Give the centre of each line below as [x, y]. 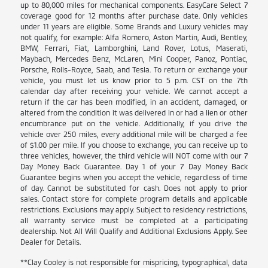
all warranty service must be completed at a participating [134, 220]
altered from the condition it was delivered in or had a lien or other [134, 112]
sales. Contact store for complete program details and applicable [134, 198]
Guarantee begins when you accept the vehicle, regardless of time [134, 177]
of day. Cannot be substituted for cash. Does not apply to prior [134, 188]
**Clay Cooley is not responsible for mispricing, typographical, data [134, 262]
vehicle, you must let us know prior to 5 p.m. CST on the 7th [134, 80]
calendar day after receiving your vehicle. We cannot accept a [134, 91]
